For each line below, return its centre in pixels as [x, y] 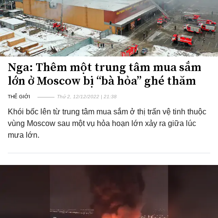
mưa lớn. [24, 135]
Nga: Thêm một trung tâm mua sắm [105, 67]
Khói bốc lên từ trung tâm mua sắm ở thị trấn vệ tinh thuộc [107, 112]
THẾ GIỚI [19, 97]
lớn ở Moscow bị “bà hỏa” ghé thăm [102, 81]
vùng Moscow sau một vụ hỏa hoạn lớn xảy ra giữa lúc [102, 123]
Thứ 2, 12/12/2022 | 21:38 [87, 97]
